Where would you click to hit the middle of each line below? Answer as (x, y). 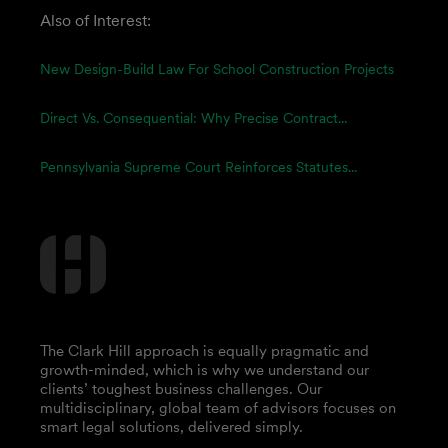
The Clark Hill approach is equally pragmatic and (204, 350)
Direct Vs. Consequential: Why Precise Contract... (193, 118)
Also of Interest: (95, 20)
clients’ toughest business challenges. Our (181, 388)
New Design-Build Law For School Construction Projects (217, 69)
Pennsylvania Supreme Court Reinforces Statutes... (198, 167)
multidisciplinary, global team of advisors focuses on (218, 407)
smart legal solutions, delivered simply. (171, 426)
